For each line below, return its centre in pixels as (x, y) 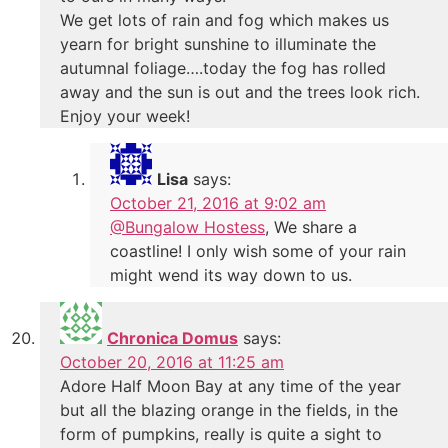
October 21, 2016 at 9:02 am (218, 202)
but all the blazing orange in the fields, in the (229, 409)
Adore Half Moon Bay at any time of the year (230, 385)
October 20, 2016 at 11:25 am (172, 361)
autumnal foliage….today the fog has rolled (223, 67)
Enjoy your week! (125, 115)
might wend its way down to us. (231, 274)
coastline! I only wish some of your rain (258, 250)
